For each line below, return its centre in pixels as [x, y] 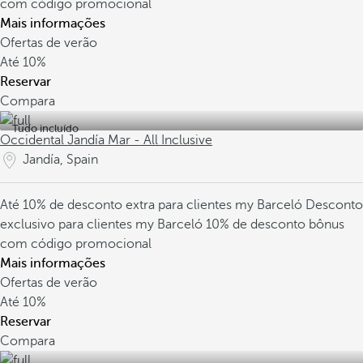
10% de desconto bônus [275, 224]
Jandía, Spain [60, 160]
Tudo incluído [45, 128]
